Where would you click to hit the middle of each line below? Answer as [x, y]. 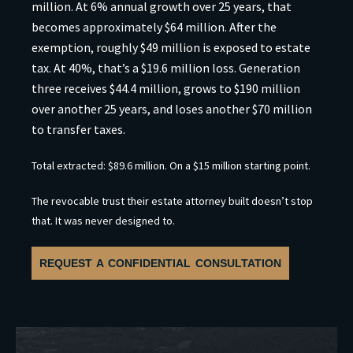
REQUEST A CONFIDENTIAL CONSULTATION [160, 264]
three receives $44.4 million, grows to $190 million [166, 89]
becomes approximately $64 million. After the [154, 27]
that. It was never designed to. [103, 221]
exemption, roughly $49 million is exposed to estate [171, 48]
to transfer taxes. [78, 130]
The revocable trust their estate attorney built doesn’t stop [172, 201]
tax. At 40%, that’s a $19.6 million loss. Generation [166, 68]
